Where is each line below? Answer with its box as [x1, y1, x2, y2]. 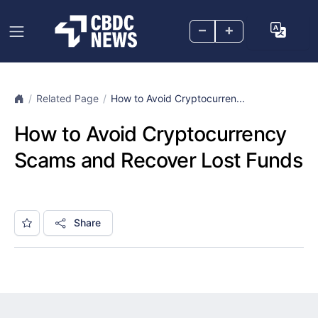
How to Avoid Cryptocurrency [14, 121, 287, 146]
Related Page [36, 92, 99, 104]
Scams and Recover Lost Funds [14, 148, 302, 172]
